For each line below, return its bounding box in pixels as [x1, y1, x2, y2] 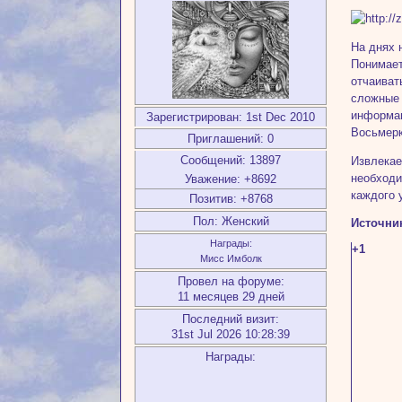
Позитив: [188, 192, 237, 205]
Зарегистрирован [146, 110, 240, 124]
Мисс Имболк [199, 253, 262, 264]
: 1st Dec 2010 [239, 110, 316, 124]
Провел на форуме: [177, 275, 284, 288]
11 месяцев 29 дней [177, 290, 284, 303]
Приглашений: [188, 132, 265, 145]
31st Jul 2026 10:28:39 [171, 328, 291, 341]
